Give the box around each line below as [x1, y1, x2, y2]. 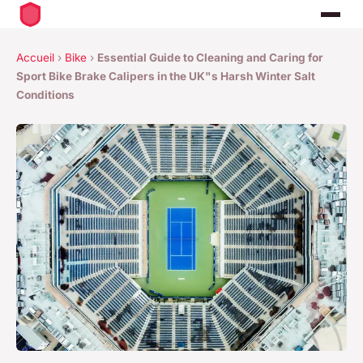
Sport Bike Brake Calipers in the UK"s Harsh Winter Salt [16, 70, 315, 83]
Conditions [16, 88, 75, 102]
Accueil [16, 51, 54, 65]
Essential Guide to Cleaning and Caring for [97, 51, 323, 65]
